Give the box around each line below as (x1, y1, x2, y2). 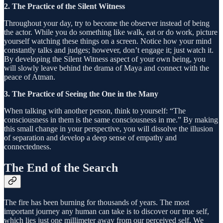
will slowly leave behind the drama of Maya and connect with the (4, 63, 209, 72)
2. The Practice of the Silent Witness (4, 1, 125, 10)
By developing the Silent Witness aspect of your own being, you (4, 54, 206, 63)
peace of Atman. (4, 72, 55, 81)
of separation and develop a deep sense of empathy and (4, 133, 177, 142)
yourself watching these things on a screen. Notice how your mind (4, 36, 212, 45)
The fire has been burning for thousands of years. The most (4, 198, 189, 207)
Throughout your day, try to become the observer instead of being (4, 18, 210, 27)
